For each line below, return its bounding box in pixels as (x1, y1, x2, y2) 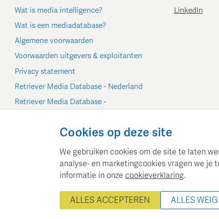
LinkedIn (174, 6, 203, 15)
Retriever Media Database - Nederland (15, 82, 143, 91)
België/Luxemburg (15, 109, 75, 118)
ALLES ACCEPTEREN (70, 195, 150, 205)
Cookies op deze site (60, 126, 173, 140)
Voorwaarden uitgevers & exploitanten (15, 51, 142, 61)
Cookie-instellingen (15, 124, 80, 133)
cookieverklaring (125, 171, 184, 180)
